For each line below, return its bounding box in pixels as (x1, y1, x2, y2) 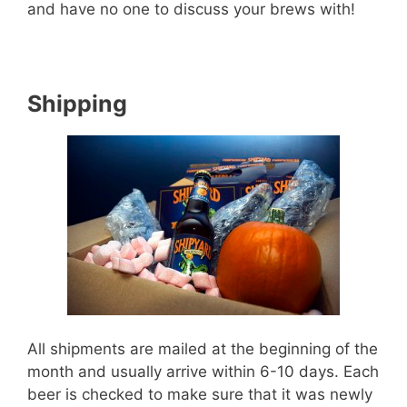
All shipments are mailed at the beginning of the (27, 340, 378, 359)
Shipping (27, 89, 127, 117)
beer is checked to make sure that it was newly (27, 385, 372, 404)
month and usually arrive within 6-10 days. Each (27, 362, 379, 382)
